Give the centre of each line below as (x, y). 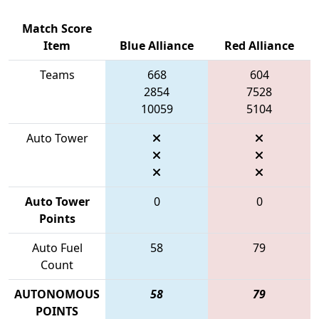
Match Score (57, 28)
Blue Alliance (157, 45)
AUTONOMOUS (57, 294)
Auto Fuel (57, 247)
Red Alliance (259, 45)
